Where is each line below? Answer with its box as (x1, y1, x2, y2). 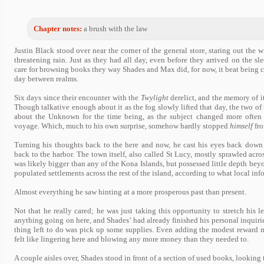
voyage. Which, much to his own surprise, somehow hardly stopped (14, 121, 230, 130)
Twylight (140, 93, 169, 102)
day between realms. (14, 74, 78, 83)
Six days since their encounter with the (14, 93, 141, 102)
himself (230, 121, 253, 130)
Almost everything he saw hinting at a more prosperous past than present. (14, 187, 246, 196)
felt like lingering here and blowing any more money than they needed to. (14, 235, 249, 243)
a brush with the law (82, 24, 148, 33)
